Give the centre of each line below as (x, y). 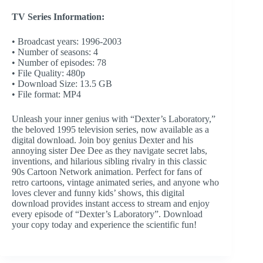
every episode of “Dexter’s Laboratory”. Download (107, 214)
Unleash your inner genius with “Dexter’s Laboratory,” (114, 119)
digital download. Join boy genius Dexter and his (102, 140)
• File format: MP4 (46, 94)
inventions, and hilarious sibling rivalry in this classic (109, 161)
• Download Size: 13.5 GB (62, 83)
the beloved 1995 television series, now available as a (110, 129)
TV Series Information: (58, 16)
